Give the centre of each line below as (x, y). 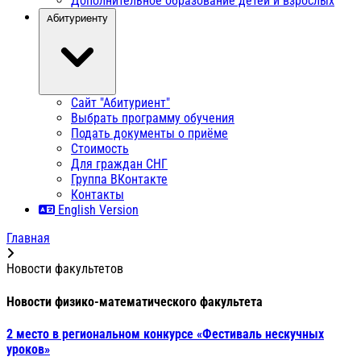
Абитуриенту (77, 18)
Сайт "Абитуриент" (120, 103)
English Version (97, 210)
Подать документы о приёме (149, 134)
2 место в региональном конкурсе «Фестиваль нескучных (165, 334)
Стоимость (100, 149)
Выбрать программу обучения (153, 118)
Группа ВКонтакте (119, 180)
